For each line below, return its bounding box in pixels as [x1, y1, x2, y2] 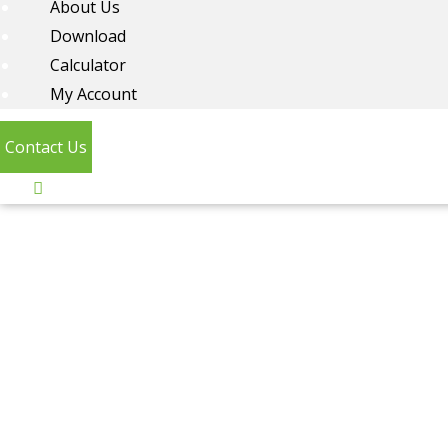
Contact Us [5, 136, 87, 159]
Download [50, 25, 126, 48]
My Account [50, 83, 137, 106]
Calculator [50, 54, 126, 77]
